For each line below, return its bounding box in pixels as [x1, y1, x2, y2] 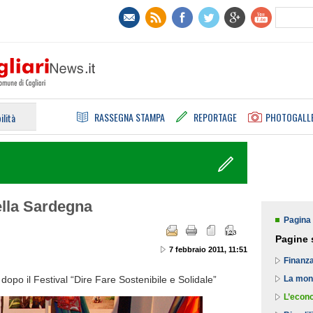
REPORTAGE [194, 110, 237, 124]
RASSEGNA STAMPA [94, 110, 165, 124]
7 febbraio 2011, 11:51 [169, 245, 247, 254]
